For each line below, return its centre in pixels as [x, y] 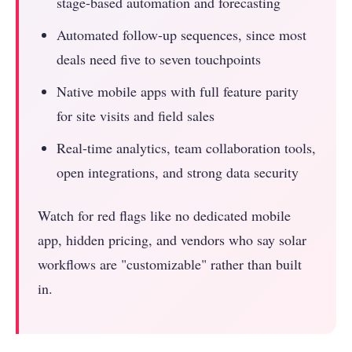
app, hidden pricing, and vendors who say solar [172, 240]
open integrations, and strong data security [178, 172]
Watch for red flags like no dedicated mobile [164, 216]
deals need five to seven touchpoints [159, 59]
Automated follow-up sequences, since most [181, 35]
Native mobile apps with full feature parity [178, 92]
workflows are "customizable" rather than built [170, 264]
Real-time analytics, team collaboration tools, [186, 148]
